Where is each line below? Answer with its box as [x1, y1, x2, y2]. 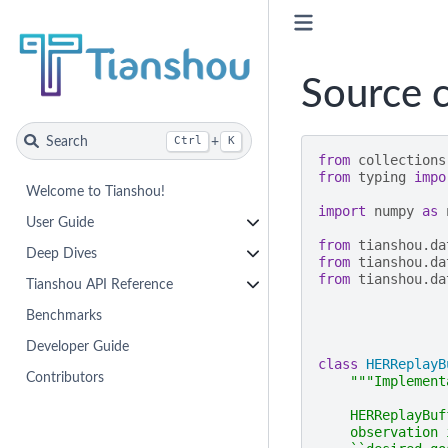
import [317, 202, 366, 219]
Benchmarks [26, 307, 103, 323]
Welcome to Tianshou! [26, 183, 166, 199]
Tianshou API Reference [26, 276, 174, 292]
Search [45, 133, 88, 149]
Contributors [26, 369, 105, 385]
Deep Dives [26, 245, 98, 261]
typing [357, 168, 406, 185]
